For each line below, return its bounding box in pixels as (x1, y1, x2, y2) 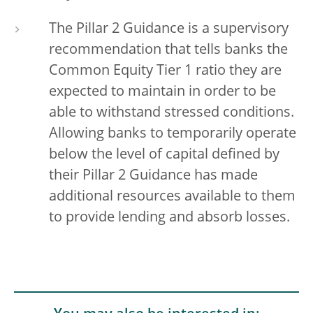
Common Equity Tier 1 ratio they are (49, 64, 282, 78)
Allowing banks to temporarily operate (49, 127, 296, 141)
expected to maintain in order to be (49, 85, 276, 99)
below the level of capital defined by (49, 148, 279, 162)
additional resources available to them (49, 190, 296, 204)
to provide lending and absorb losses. (49, 211, 290, 225)
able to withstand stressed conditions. (49, 106, 294, 120)
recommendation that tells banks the (49, 43, 288, 57)
